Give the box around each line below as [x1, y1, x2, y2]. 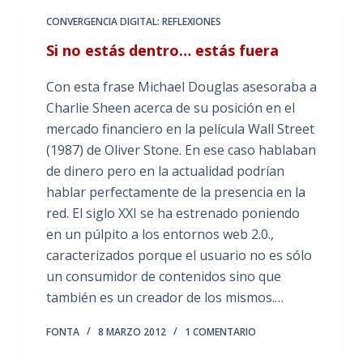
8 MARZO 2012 [97, 325, 166, 339]
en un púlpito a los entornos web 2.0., [45, 225, 274, 243]
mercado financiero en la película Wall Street [45, 120, 314, 138]
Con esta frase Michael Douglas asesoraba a [45, 78, 317, 96]
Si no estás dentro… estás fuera [45, 41, 279, 60]
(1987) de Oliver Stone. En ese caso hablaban [45, 141, 316, 159]
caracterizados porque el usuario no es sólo [45, 246, 312, 264]
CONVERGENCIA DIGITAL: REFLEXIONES [45, 15, 221, 28]
